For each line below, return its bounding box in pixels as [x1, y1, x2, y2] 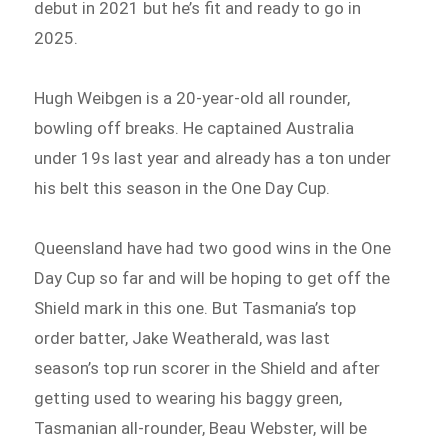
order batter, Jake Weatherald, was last [34, 327, 331, 348]
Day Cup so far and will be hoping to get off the [34, 267, 391, 288]
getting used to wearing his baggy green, [34, 387, 343, 408]
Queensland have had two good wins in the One [34, 237, 392, 258]
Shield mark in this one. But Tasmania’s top [34, 297, 357, 318]
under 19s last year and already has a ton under [34, 147, 392, 168]
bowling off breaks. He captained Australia [34, 117, 355, 138]
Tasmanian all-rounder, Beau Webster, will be [34, 417, 368, 438]
